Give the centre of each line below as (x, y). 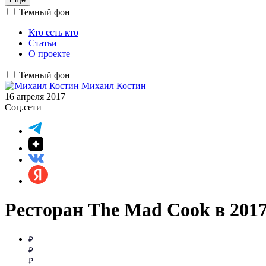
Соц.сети (23, 107)
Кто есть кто (53, 32)
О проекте (49, 54)
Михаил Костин (114, 86)
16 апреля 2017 (35, 96)
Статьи (43, 43)
